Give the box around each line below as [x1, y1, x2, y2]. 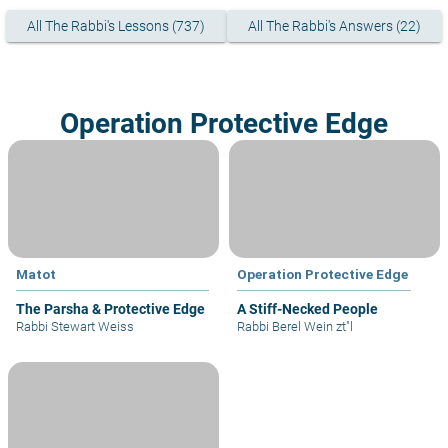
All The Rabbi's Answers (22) [247, 18, 421, 35]
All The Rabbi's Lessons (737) [27, 18, 206, 35]
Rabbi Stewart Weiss [16, 319, 134, 335]
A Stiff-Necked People [237, 301, 378, 318]
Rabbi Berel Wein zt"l [237, 319, 353, 335]
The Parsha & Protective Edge [16, 301, 205, 318]
